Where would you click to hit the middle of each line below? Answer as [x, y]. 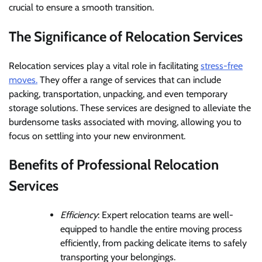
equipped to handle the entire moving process [151, 229]
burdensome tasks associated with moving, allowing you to [125, 122]
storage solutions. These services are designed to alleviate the [130, 108]
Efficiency [79, 215]
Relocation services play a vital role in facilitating [105, 65]
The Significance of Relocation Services [126, 36]
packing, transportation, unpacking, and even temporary [118, 94]
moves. [23, 80]
